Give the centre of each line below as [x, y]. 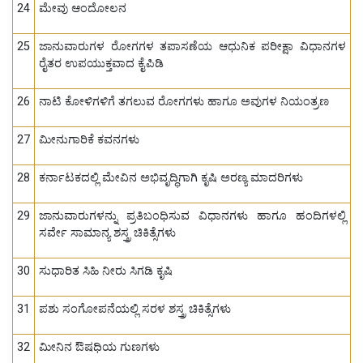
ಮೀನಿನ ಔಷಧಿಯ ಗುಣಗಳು [99, 348]
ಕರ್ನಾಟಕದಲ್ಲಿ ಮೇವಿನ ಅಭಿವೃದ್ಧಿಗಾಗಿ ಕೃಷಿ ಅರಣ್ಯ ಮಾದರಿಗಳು [171, 178]
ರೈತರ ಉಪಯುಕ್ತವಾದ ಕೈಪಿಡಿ [101, 64]
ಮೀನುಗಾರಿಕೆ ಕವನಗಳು [89, 140]
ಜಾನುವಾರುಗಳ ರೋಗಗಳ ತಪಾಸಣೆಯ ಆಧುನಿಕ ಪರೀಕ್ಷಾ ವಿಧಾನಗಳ [192, 47]
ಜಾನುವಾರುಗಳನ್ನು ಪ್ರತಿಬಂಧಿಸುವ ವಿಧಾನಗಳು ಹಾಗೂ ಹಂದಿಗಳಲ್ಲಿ [192, 216]
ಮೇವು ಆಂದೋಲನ [83, 9]
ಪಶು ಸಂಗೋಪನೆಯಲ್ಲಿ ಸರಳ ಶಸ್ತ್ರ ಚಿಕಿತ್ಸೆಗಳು [135, 310]
